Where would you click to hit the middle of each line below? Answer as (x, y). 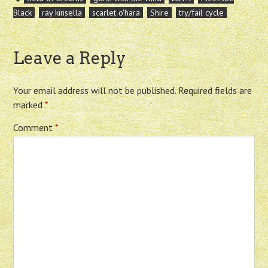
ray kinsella (62, 13)
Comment (34, 128)
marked (29, 105)
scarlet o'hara (116, 13)
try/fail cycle (202, 13)
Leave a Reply (70, 58)
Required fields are (215, 91)
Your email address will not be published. (95, 91)
